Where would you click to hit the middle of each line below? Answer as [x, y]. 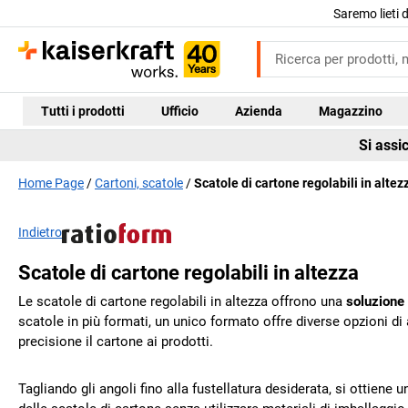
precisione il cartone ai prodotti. [116, 342]
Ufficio [179, 111]
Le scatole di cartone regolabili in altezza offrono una [182, 302]
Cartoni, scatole [139, 183]
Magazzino [350, 111]
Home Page [51, 183]
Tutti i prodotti [82, 111]
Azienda [258, 111]
